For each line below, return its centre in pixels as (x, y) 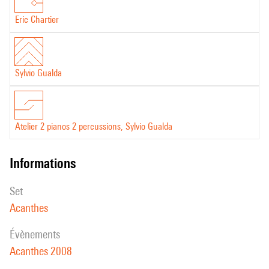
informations (44, 163)
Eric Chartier (37, 20)
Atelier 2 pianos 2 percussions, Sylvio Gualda (94, 126)
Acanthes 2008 (41, 251)
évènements (38, 234)
